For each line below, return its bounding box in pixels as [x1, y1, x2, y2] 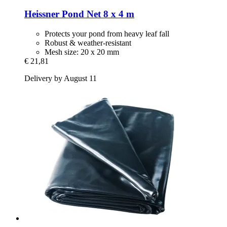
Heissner [24, 9, 59, 20]
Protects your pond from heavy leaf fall [45, 29, 169, 38]
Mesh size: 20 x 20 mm [45, 47, 119, 56]
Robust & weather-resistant [45, 38, 131, 47]
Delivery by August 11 [24, 73, 97, 83]
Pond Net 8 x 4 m [59, 9, 134, 20]
